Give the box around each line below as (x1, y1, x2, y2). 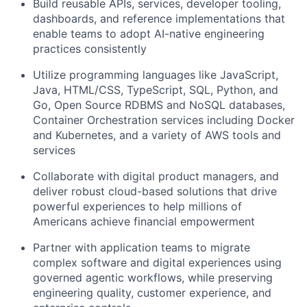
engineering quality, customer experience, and (33, 286, 271, 299)
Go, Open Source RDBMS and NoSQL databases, (33, 98, 285, 112)
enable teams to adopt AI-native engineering (33, 27, 265, 40)
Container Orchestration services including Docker (33, 113, 295, 127)
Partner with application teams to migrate (33, 241, 250, 254)
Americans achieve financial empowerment (33, 214, 255, 228)
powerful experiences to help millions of (33, 199, 242, 213)
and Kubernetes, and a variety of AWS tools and (33, 128, 281, 142)
